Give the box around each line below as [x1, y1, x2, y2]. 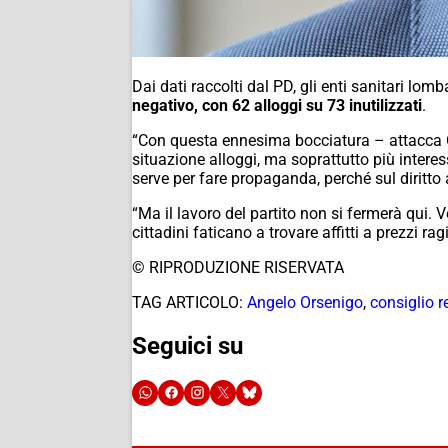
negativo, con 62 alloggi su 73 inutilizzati [132, 95, 422, 115]
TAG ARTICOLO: [132, 292, 243, 312]
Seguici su [132, 331, 243, 360]
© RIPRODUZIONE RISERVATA [132, 257, 344, 277]
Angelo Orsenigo [247, 292, 363, 312]
